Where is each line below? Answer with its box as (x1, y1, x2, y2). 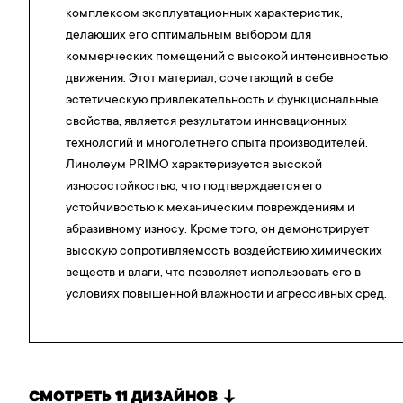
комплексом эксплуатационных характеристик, (66, 7, 343, 22)
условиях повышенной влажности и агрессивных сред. (66, 288, 387, 303)
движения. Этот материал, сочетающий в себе (66, 72, 334, 87)
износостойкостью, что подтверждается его (66, 180, 322, 195)
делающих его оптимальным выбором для (66, 29, 311, 44)
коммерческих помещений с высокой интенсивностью (66, 50, 388, 66)
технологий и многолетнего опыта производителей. (66, 137, 368, 152)
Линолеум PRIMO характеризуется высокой (66, 158, 322, 174)
